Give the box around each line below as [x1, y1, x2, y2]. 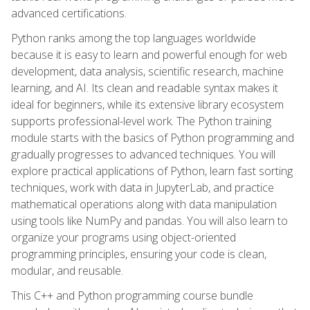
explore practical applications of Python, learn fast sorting [11, 163, 293, 179]
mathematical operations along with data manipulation [11, 196, 277, 212]
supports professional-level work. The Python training [11, 113, 271, 129]
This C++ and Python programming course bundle [11, 287, 253, 303]
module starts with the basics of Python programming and [11, 129, 294, 145]
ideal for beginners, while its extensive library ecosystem [11, 96, 284, 112]
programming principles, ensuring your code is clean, [11, 246, 266, 262]
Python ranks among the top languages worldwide [11, 30, 256, 46]
